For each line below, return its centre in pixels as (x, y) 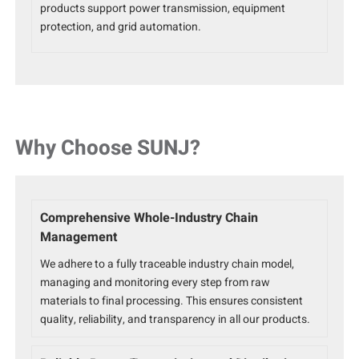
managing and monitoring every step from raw (155, 283)
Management (79, 238)
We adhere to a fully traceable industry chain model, (167, 264)
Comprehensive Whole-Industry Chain (149, 218)
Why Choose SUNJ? (108, 149)
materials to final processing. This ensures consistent (172, 301)
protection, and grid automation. (121, 27)
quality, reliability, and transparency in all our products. (175, 320)
